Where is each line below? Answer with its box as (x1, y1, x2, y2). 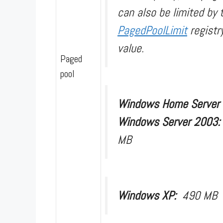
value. (117, 40, 144, 56)
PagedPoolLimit (117, 22, 187, 38)
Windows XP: (117, 187, 182, 203)
